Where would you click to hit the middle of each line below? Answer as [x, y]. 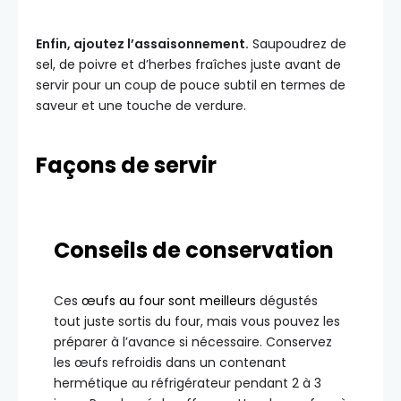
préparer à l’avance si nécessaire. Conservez [193, 342]
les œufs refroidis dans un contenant [170, 363]
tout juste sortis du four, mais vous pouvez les [197, 322]
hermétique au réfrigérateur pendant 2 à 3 [188, 384]
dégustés [287, 301]
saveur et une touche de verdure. [141, 106]
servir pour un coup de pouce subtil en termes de [191, 85]
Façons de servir [126, 166]
